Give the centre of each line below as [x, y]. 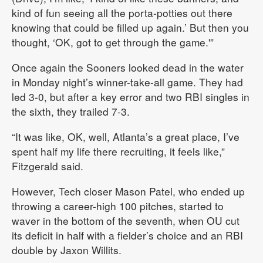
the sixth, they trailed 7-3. [71, 112]
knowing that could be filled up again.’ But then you [130, 28]
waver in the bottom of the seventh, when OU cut [126, 221]
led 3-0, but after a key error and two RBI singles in [131, 97]
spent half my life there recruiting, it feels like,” [118, 151]
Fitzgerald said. [48, 166]
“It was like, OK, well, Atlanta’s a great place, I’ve [126, 137]
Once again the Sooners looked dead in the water [128, 68]
